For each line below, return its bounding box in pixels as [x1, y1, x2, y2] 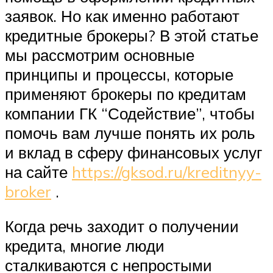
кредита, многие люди [5, 236, 165, 256]
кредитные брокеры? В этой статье [5, 25, 258, 45]
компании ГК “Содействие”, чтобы [5, 103, 255, 123]
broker [5, 181, 51, 201]
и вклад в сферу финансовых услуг [5, 142, 262, 162]
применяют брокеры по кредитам [5, 83, 246, 104]
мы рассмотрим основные [5, 44, 194, 65]
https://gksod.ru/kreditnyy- [72, 161, 261, 182]
